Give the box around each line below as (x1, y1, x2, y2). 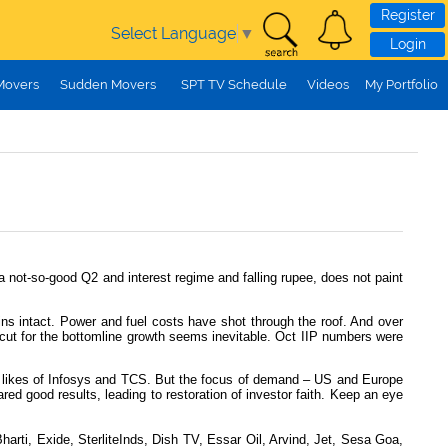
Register (380, 7, 435, 24)
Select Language (111, 23, 236, 43)
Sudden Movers (60, 77, 156, 92)
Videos (306, 77, 349, 92)
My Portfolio (365, 77, 438, 92)
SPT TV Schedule (181, 77, 287, 92)
